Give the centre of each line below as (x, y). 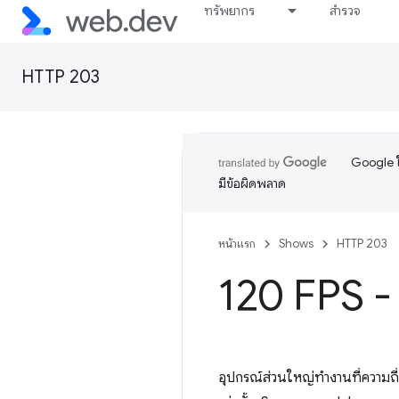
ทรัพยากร (230, 11)
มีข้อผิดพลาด (252, 183)
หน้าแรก (237, 244)
